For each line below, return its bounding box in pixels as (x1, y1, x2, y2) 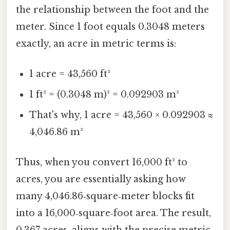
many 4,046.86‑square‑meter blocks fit (16, 190, 195, 202)
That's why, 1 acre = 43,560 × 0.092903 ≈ (29, 109, 214, 121)
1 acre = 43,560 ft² (29, 68, 111, 80)
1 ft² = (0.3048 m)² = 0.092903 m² (29, 88, 180, 100)
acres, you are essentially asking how (16, 174, 186, 185)
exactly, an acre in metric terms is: (16, 37, 176, 49)
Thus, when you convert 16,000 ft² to (16, 157, 187, 168)
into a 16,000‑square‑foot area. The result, (16, 207, 211, 219)
